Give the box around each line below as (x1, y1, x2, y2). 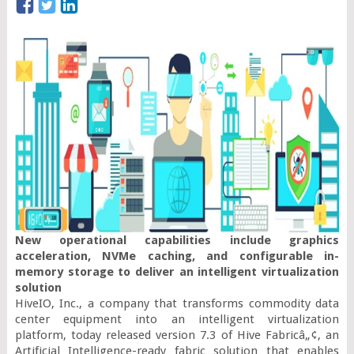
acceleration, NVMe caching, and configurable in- (14, 248, 340, 263)
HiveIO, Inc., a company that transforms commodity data (14, 296, 340, 311)
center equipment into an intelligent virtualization (14, 311, 340, 326)
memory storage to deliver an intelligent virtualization (14, 264, 340, 279)
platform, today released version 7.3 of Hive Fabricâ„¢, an (14, 327, 340, 342)
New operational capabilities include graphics (14, 232, 340, 247)
